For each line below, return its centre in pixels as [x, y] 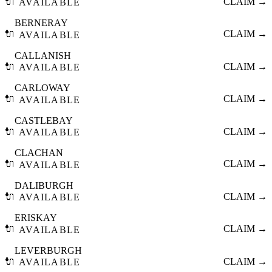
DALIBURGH [44, 185]
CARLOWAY [42, 88]
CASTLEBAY [44, 120]
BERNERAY [41, 23]
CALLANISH [43, 55]
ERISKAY [36, 218]
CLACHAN [39, 153]
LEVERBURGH [48, 250]
